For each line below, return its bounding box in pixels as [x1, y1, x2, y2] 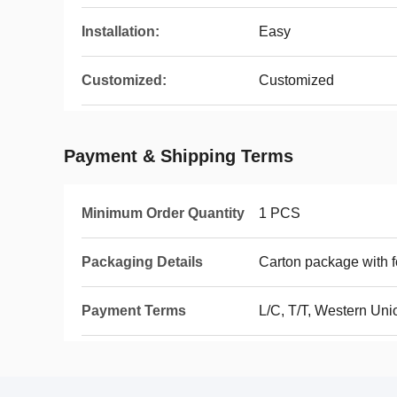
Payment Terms [82, 303, 186, 318]
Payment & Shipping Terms [64, 146, 293, 166]
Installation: [82, 24, 160, 39]
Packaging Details [82, 254, 203, 269]
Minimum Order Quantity [82, 206, 245, 221]
